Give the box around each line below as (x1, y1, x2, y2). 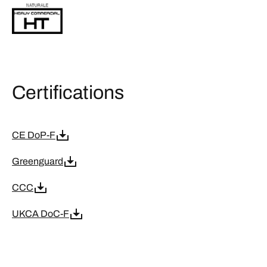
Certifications (12, 82, 124, 103)
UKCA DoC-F (12, 209, 69, 219)
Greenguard (12, 156, 63, 166)
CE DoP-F (12, 130, 55, 140)
